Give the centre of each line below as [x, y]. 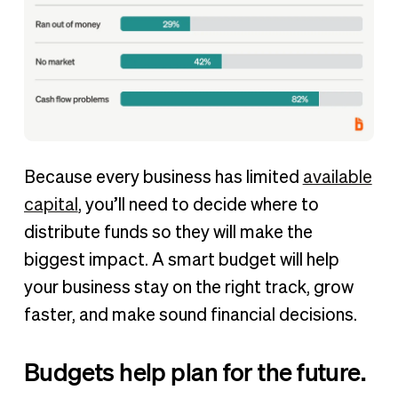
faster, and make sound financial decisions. [190, 315]
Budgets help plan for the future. [195, 371]
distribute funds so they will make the [168, 232]
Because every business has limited [163, 177]
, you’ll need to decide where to [198, 205]
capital [51, 205]
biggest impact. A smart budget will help [181, 260]
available [337, 177]
